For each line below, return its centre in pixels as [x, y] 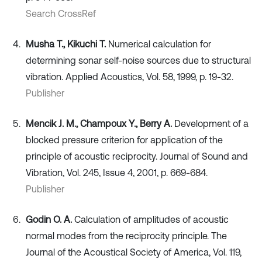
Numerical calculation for [158, 44]
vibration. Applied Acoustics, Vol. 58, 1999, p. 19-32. [130, 77]
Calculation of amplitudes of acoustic [150, 220]
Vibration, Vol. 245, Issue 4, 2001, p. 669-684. [117, 173]
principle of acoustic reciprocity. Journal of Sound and [137, 156]
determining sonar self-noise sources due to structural [138, 61]
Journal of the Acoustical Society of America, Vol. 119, [134, 252]
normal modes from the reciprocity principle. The [126, 236]
